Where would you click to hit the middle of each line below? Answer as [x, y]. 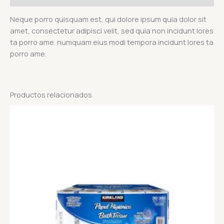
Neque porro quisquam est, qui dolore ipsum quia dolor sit [108, 19]
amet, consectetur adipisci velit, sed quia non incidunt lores [112, 31]
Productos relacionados [51, 94]
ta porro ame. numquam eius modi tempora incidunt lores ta [112, 42]
